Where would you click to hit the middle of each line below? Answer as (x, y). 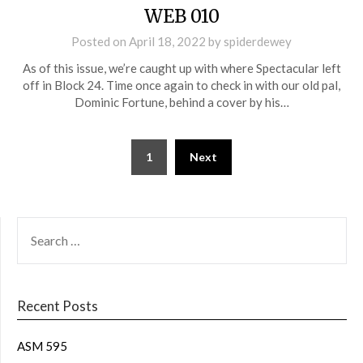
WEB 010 (181, 16)
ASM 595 (42, 346)
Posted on (100, 41)
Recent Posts (58, 305)
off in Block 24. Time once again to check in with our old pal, (181, 85)
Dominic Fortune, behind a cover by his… (181, 102)
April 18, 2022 (167, 41)
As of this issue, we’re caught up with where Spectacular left (181, 68)
